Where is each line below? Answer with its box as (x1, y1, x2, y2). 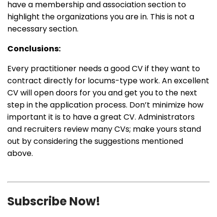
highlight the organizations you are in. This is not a (7, 11, 194, 23)
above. (7, 148, 33, 159)
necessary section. (7, 23, 82, 35)
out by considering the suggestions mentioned (7, 136, 183, 147)
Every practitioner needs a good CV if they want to (7, 63, 200, 75)
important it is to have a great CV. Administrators (7, 111, 195, 123)
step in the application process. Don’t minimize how (7, 99, 203, 111)
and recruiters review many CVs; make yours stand (7, 124, 201, 135)
